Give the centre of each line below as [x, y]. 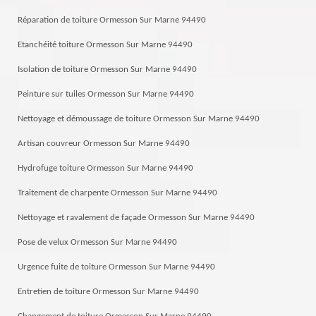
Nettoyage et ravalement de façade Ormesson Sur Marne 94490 [136, 217]
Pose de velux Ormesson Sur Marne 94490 [97, 242]
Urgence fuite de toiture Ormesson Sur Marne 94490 [116, 267]
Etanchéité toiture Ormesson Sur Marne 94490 [105, 44]
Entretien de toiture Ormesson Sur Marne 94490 [108, 291]
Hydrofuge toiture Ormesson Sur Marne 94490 [105, 168]
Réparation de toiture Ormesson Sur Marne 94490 [112, 20]
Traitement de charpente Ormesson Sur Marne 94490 [117, 193]
